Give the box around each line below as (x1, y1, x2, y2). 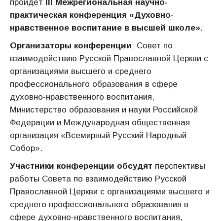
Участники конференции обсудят (10, 161, 152, 171)
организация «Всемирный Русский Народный (10, 131, 186, 140)
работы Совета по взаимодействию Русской (10, 174, 186, 184)
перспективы (152, 161, 205, 171)
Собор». (10, 144, 42, 153)
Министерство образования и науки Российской (10, 105, 198, 114)
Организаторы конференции (10, 41, 132, 50)
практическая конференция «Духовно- (10, 10, 174, 20)
